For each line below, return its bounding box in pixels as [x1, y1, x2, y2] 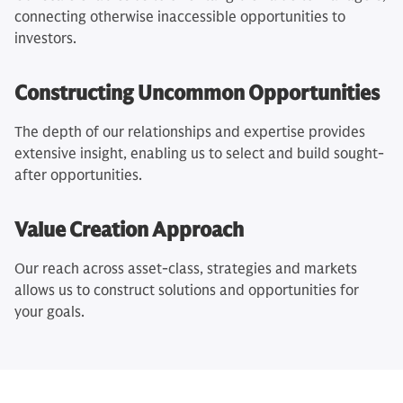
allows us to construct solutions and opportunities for [14, 282, 359, 300]
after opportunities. [14, 166, 142, 184]
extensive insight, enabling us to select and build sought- [14, 145, 384, 163]
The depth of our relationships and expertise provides [14, 123, 365, 141]
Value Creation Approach [14, 218, 244, 242]
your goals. [14, 303, 85, 321]
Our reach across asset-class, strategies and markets [14, 260, 357, 278]
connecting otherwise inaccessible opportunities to [14, 8, 345, 26]
